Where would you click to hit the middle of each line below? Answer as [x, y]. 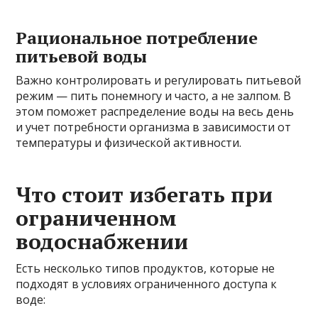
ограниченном [97, 218]
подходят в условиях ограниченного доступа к [147, 284]
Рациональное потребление [137, 38]
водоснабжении [102, 242]
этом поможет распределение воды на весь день [155, 112]
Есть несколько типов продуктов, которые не [146, 269]
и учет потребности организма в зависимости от [154, 127]
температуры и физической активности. [129, 143]
